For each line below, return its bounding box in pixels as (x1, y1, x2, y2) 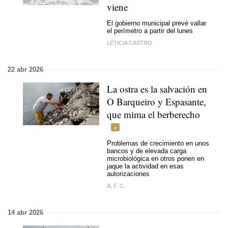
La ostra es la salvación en (107, 82, 207, 95)
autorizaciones (107, 170, 150, 178)
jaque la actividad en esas (107, 162, 184, 170)
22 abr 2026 (8, 65, 43, 73)
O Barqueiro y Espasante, (107, 95, 206, 108)
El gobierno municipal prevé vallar (107, 19, 206, 27)
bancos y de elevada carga (107, 147, 186, 155)
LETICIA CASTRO (107, 39, 152, 46)
